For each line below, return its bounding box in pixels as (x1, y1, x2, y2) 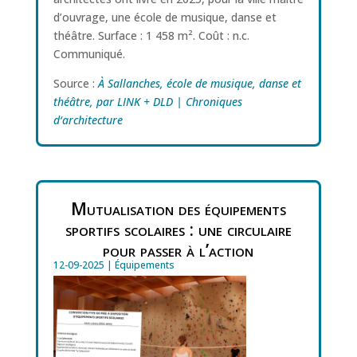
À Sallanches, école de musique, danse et (97, 76, 301, 92)
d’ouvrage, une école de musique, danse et (53, 10, 277, 25)
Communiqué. (53, 46, 125, 62)
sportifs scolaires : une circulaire (65, 216, 292, 241)
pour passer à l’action (103, 237, 254, 261)
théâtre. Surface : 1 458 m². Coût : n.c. (53, 28, 249, 44)
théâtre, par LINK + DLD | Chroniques (53, 94, 242, 110)
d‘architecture (53, 112, 123, 128)
